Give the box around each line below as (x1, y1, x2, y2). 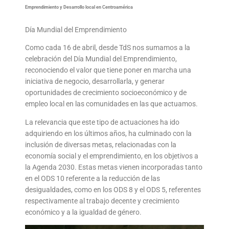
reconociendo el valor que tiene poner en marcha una (25, 66, 192, 75)
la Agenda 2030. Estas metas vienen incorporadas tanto (25, 163, 203, 172)
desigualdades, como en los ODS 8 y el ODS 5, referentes (25, 186, 201, 194)
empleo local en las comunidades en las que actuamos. (25, 100, 198, 108)
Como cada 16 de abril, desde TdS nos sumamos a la (25, 43, 191, 52)
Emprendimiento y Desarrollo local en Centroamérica (25, 5, 133, 10)
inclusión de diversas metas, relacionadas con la (25, 141, 177, 149)
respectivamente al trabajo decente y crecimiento (25, 197, 180, 205)
